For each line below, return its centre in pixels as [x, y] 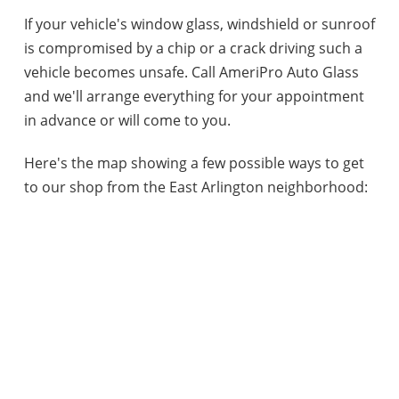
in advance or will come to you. [127, 120]
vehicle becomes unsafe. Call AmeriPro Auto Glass [191, 72]
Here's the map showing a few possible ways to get [194, 163]
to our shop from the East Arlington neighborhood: [195, 187]
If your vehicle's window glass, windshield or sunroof [199, 24]
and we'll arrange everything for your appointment [194, 96]
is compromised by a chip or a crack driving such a [193, 48]
